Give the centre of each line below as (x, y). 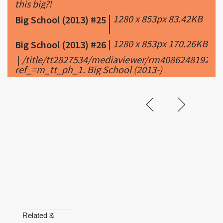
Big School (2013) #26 (60, 44)
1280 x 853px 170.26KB (160, 43)
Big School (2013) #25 (60, 19)
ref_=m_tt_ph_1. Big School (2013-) (89, 69)
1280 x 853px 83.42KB (158, 18)
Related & (38, 215)
